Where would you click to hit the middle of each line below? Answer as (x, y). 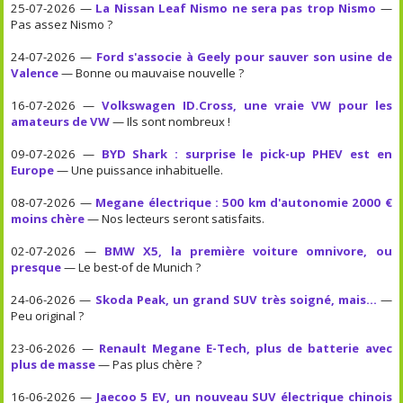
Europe (33, 170)
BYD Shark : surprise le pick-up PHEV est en (246, 153)
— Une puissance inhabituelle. (139, 170)
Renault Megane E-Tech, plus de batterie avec (245, 348)
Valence (35, 72)
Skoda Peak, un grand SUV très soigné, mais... (236, 299)
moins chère (48, 218)
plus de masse (54, 364)
